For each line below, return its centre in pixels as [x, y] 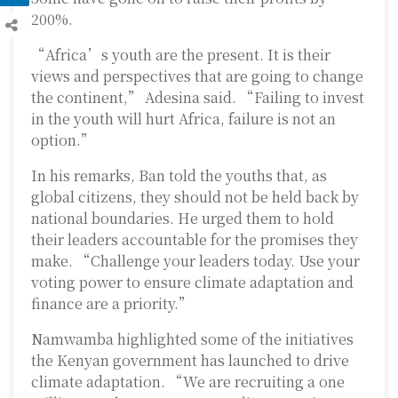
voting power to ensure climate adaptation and [192, 283]
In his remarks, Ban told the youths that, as [179, 176]
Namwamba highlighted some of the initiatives [192, 339]
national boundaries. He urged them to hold [183, 219]
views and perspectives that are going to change [197, 76]
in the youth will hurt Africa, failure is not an [183, 119]
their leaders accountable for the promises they [195, 240]
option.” [63, 140]
